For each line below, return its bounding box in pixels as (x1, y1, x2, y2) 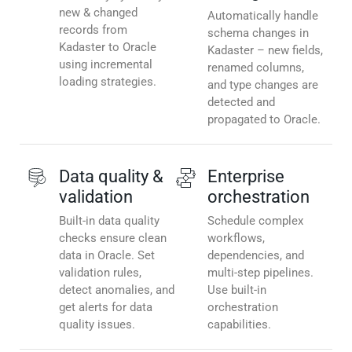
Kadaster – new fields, (207, 43, 323, 58)
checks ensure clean (59, 231, 167, 246)
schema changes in (207, 26, 309, 41)
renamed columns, (207, 60, 304, 75)
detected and (207, 95, 275, 110)
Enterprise (207, 167, 284, 187)
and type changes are (207, 78, 318, 93)
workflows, (207, 231, 265, 246)
